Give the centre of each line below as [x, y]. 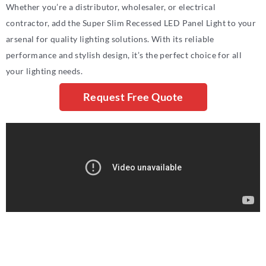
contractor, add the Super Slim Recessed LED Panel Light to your [131, 23]
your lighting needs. [45, 71]
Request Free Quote [133, 96]
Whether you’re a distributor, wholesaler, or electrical [111, 7]
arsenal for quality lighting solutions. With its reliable [110, 39]
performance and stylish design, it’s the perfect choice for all [124, 55]
